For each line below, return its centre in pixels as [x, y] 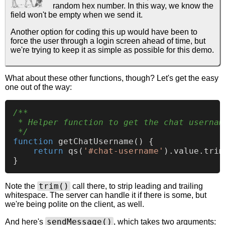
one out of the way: [38, 87]
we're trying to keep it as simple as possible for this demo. [112, 50]
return [48, 151]
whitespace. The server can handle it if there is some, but [106, 195]
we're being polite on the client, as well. [75, 204]
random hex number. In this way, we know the [133, 6]
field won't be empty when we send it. [77, 15]
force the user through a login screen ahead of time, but [108, 41]
